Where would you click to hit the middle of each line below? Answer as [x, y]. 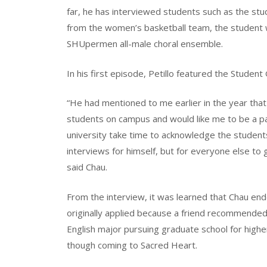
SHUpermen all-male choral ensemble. [145, 44]
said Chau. [87, 167]
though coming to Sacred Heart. [132, 245]
